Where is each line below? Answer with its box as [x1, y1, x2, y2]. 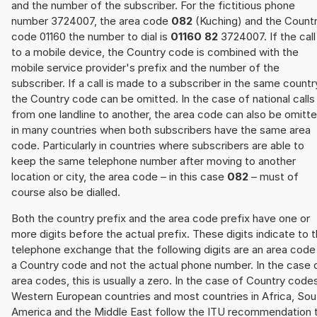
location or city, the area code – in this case [11, 170, 227, 184]
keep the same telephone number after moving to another [11, 154, 296, 168]
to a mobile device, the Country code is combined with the [11, 45, 299, 59]
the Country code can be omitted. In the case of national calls [11, 92, 315, 106]
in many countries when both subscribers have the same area [11, 123, 311, 137]
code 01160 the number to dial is [11, 30, 171, 44]
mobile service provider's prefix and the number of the [11, 61, 279, 75]
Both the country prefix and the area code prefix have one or [11, 212, 310, 226]
